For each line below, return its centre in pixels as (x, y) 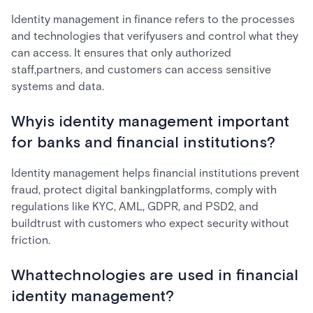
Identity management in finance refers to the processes (153, 19)
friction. (31, 240)
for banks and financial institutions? (143, 143)
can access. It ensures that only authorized (121, 53)
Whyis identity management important (150, 122)
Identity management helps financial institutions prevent (155, 173)
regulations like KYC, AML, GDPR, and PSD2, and (135, 206)
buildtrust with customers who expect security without (150, 223)
